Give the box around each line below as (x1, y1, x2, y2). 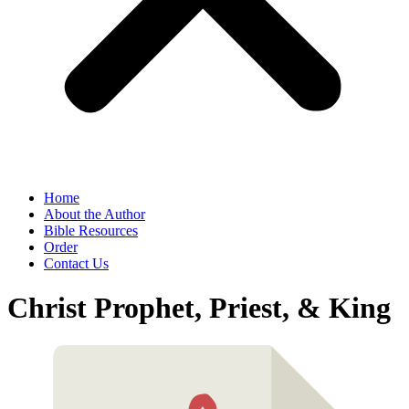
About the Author (44, 206, 145, 222)
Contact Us (44, 256, 109, 271)
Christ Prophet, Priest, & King (7, 291, 391, 325)
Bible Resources (44, 223, 138, 238)
